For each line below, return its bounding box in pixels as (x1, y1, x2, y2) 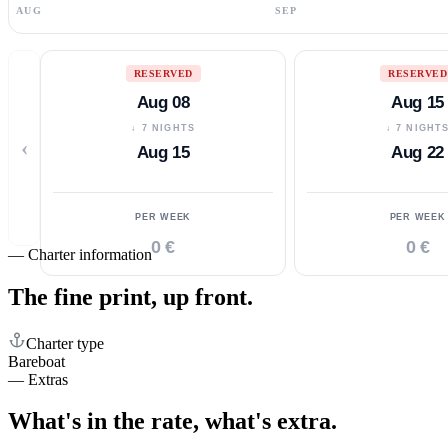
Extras (28, 370, 68, 388)
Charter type (26, 334, 104, 352)
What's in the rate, (8, 408, 199, 435)
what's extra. (205, 408, 337, 435)
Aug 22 (391, 142, 444, 162)
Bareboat (8, 352, 65, 370)
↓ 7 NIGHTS (131, 122, 196, 133)
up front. (163, 283, 253, 310)
